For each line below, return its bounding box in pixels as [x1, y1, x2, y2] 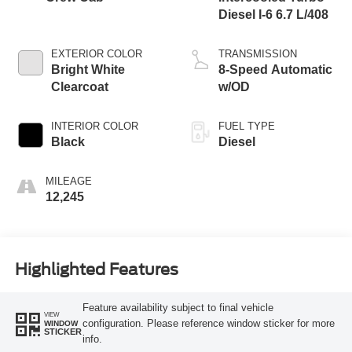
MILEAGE [45, 175, 92, 188]
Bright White [50, 63, 125, 77]
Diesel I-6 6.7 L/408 [218, 8, 328, 22]
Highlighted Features [14, 259, 178, 279]
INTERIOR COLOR [50, 120, 138, 133]
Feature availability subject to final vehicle [82, 301, 273, 313]
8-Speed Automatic [218, 63, 332, 77]
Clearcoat [50, 80, 108, 94]
